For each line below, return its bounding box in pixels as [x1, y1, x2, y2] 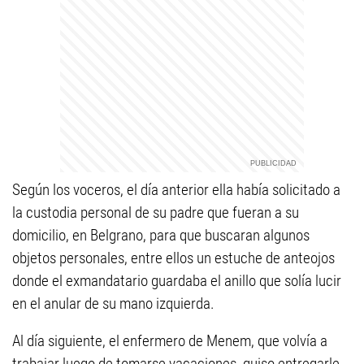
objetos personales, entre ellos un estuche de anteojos [12, 249, 335, 268]
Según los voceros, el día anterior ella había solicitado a [12, 180, 340, 200]
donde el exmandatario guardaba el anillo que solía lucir [12, 271, 341, 291]
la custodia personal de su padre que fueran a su [12, 203, 299, 223]
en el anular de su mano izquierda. [12, 294, 214, 314]
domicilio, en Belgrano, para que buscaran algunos [12, 226, 310, 245]
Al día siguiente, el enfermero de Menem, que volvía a [12, 331, 327, 351]
